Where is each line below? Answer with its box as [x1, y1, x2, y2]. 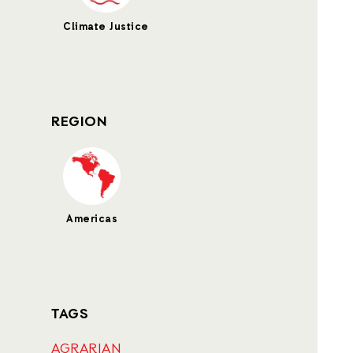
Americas [66, 213, 117, 226]
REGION [51, 113, 106, 132]
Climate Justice [63, 20, 149, 34]
